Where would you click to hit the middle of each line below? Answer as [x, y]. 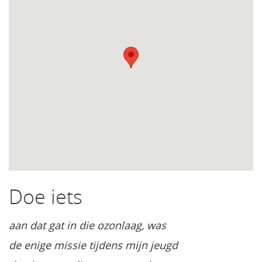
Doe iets [46, 196]
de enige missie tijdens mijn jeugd [93, 245]
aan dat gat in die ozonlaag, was [87, 225]
